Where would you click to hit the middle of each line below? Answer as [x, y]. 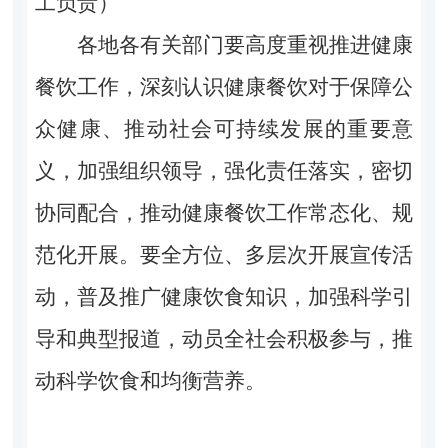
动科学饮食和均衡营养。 [150, 380]
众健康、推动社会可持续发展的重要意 [224, 128]
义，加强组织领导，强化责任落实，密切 [224, 170]
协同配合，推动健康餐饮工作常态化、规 [224, 212]
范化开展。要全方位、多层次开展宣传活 [224, 254]
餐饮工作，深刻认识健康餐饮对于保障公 [224, 86]
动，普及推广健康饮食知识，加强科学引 [224, 296]
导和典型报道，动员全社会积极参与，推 [224, 338]
